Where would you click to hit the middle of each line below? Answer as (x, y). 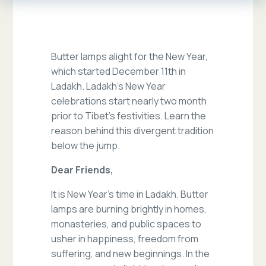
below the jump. (86, 146)
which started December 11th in (119, 72)
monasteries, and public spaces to (126, 224)
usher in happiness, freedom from (125, 239)
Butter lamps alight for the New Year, (130, 57)
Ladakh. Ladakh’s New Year (109, 86)
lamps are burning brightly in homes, (129, 209)
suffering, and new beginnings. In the (131, 254)
